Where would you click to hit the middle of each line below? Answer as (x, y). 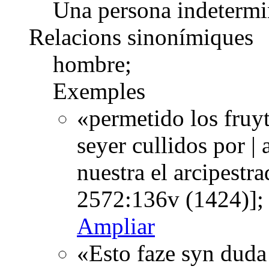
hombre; (92, 64)
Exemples (99, 91)
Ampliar (116, 226)
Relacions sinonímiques (141, 37)
